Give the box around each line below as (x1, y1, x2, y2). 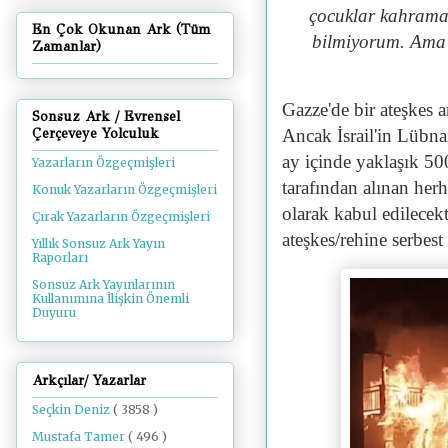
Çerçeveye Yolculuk (32, 125, 159, 143)
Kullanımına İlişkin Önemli (32, 291, 189, 307)
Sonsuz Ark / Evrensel (32, 108, 180, 126)
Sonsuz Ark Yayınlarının (32, 277, 175, 293)
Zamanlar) (32, 37, 101, 55)
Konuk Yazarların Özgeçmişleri (32, 182, 217, 198)
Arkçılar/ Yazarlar (32, 371, 146, 389)
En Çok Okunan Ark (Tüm (32, 20, 211, 38)
